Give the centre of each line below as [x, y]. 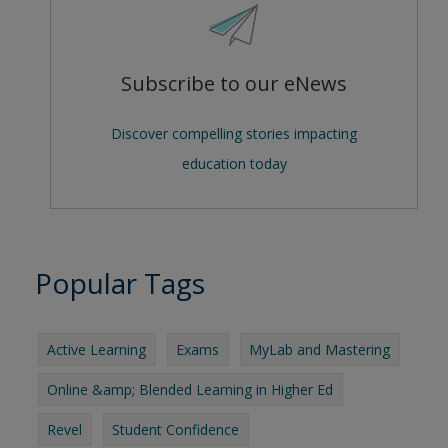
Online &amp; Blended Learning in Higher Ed [190, 389]
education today [234, 163]
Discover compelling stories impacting [234, 133]
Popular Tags [120, 283]
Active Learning [96, 349]
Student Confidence [175, 429]
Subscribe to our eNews [234, 83]
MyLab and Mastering [319, 349]
